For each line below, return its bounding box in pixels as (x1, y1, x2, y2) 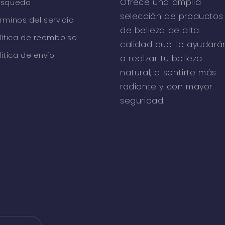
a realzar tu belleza (120, 53, 203, 65)
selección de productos (120, 11, 223, 23)
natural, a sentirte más (120, 67, 216, 79)
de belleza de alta (120, 25, 199, 37)
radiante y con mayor (120, 81, 213, 93)
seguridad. (120, 95, 165, 107)
